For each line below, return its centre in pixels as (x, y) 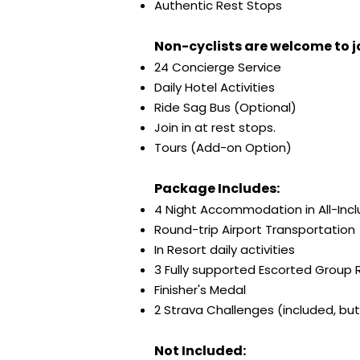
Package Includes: (217, 188)
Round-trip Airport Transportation (256, 229)
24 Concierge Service (218, 67)
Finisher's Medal (200, 290)
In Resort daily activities (225, 250)
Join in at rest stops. (215, 127)
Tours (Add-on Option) (223, 147)
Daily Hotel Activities (215, 87)
